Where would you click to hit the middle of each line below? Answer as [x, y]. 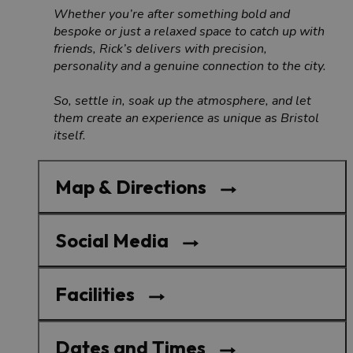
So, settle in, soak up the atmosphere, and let [182, 100]
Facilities [95, 294]
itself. [73, 135]
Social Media [112, 240]
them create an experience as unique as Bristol [186, 118]
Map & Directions [131, 186]
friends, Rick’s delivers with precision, [160, 48]
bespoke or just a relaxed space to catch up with [189, 31]
